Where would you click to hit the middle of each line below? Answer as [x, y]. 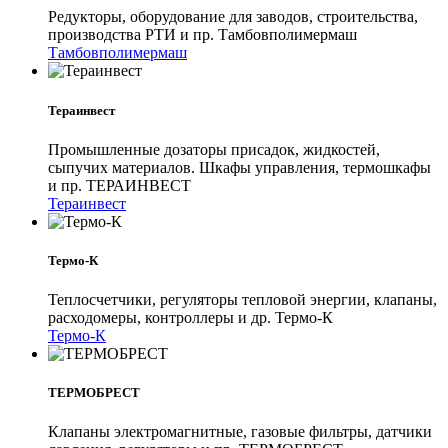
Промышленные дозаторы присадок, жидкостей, [214, 149]
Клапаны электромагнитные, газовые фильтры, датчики [240, 432]
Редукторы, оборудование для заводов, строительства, [233, 17]
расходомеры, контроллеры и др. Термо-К [190, 318]
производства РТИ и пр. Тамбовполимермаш [202, 35]
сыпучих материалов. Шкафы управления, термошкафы [239, 167]
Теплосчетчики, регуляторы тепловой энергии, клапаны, [242, 300]
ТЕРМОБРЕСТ [94, 393]
